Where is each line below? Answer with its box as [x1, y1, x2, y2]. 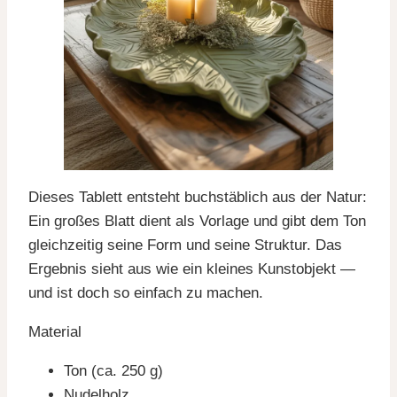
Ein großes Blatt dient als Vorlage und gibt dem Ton [28, 212, 366, 230]
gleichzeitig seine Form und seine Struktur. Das [28, 236, 342, 253]
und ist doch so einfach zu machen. [28, 284, 263, 301]
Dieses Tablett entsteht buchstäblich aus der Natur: [28, 188, 367, 206]
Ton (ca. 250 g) [64, 362, 163, 379]
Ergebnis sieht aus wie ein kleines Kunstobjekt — [28, 260, 355, 277]
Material [28, 323, 82, 340]
